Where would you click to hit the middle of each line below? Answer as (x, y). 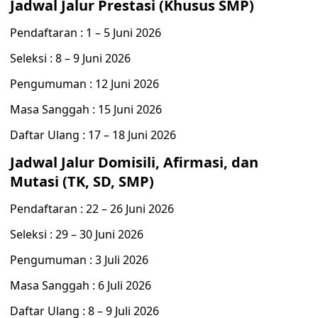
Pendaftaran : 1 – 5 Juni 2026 (86, 33)
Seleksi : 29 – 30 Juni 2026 (77, 234)
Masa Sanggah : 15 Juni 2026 (86, 109)
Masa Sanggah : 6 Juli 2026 (81, 285)
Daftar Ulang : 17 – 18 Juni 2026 (93, 135)
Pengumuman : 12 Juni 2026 (84, 84)
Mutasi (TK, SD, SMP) (82, 181)
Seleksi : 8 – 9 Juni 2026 (70, 58)
